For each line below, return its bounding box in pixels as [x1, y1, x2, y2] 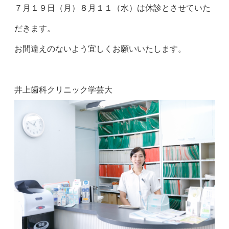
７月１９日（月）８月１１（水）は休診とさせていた [14, 4, 211, 12]
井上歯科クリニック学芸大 [14, 85, 112, 94]
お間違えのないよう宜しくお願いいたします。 [14, 44, 186, 53]
